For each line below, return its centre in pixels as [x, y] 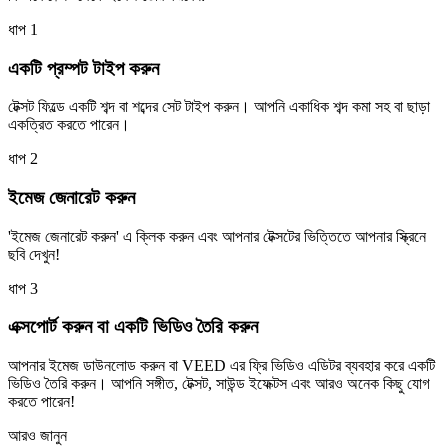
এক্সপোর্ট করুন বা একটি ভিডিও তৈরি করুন [133, 327]
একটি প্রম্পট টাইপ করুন [83, 68]
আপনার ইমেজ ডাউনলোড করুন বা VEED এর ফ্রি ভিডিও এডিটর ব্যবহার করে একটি [221, 366]
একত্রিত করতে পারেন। [69, 125]
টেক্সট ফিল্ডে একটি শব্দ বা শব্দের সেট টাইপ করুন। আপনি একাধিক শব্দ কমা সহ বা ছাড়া [219, 107]
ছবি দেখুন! [34, 254]
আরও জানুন [37, 436]
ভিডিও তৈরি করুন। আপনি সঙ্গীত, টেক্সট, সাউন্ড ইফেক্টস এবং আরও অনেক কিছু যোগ [219, 384]
